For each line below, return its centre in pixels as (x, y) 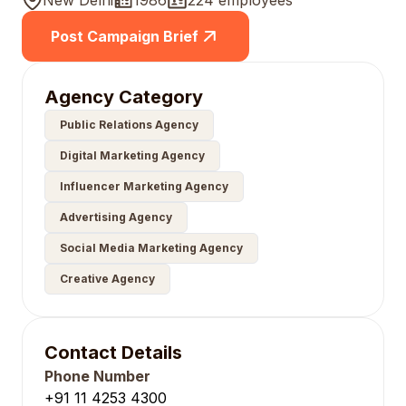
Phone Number (97, 376)
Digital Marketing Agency (132, 155)
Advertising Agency (116, 217)
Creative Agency (107, 279)
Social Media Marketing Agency (151, 248)
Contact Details (113, 353)
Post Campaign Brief (125, 36)
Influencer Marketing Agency (144, 186)
